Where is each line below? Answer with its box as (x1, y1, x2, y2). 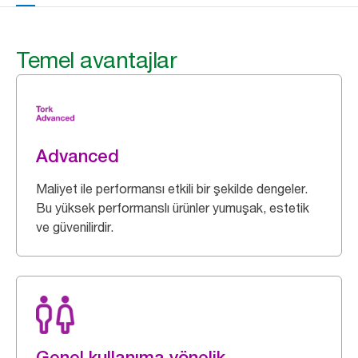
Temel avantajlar (16, 46, 177, 74)
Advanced (36, 145, 119, 166)
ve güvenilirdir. (36, 219, 113, 235)
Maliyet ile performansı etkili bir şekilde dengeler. (36, 181, 308, 197)
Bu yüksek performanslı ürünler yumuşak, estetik (36, 200, 309, 216)
